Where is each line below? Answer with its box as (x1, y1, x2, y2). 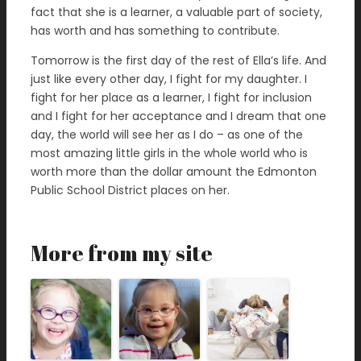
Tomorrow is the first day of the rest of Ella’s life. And (31, 52, 326, 68)
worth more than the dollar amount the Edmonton (31, 164, 317, 180)
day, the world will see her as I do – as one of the (31, 127, 303, 143)
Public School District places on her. (31, 182, 230, 198)
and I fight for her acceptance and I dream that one (31, 108, 326, 124)
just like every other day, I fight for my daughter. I (31, 71, 307, 87)
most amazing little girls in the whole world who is (31, 145, 308, 161)
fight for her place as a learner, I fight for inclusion (31, 89, 312, 106)
